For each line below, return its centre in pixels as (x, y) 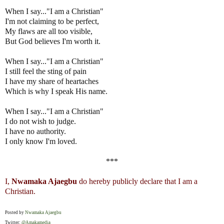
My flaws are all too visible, (49, 31)
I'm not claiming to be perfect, (52, 21)
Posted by (15, 213)
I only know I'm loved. (41, 141)
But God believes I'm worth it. (53, 41)
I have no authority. (35, 131)
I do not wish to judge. (40, 121)
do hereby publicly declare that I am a (137, 181)
